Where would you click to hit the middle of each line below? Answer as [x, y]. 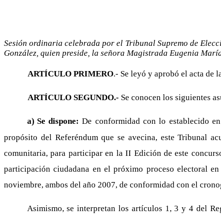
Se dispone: [59, 121]
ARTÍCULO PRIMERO [71, 74]
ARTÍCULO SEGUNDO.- [73, 97]
